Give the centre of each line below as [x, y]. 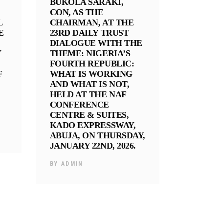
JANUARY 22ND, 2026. [93, 145]
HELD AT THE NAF [88, 94]
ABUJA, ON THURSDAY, [97, 135]
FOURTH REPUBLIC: [92, 63]
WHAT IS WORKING [91, 74]
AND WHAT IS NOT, [89, 84]
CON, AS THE [77, 12]
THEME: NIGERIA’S [90, 53]
